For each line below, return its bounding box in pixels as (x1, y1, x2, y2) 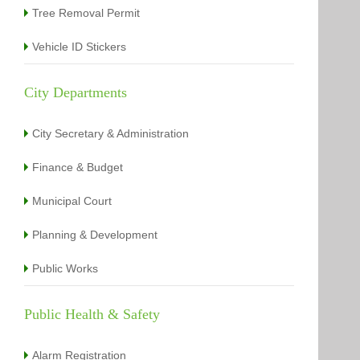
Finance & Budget (32, 160, 124, 174)
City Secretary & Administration (32, 126, 190, 140)
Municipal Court (32, 194, 112, 207)
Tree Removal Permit (32, 6, 141, 19)
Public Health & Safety (24, 305, 161, 322)
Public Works (32, 261, 99, 275)
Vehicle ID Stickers (32, 39, 127, 53)
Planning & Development (32, 227, 158, 241)
